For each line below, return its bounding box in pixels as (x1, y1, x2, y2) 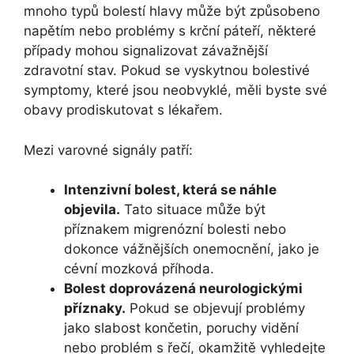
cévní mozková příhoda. (64, 261, 214, 277)
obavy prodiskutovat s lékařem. (24, 102, 223, 119)
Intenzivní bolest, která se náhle (64, 182, 277, 198)
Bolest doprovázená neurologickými (64, 281, 303, 297)
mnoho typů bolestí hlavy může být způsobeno (24, 3, 320, 20)
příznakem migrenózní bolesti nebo (64, 221, 286, 238)
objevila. (64, 201, 120, 218)
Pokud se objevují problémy (126, 300, 305, 317)
